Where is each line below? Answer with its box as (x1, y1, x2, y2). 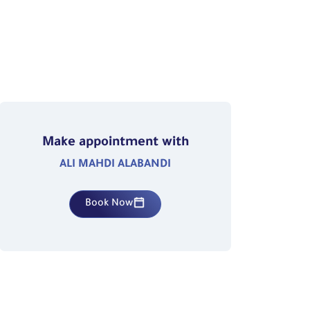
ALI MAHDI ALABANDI (60, 159, 172, 171)
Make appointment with (42, 136, 189, 150)
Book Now (85, 199, 134, 210)
